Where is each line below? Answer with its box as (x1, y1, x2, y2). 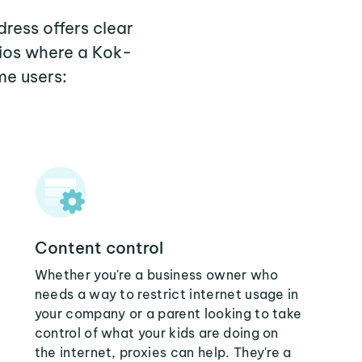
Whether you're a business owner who (34, 267, 278, 283)
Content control (34, 238, 163, 258)
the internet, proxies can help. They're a (34, 344, 292, 360)
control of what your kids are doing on (34, 325, 279, 341)
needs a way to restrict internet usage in (34, 286, 299, 302)
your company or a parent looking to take (34, 305, 302, 322)
